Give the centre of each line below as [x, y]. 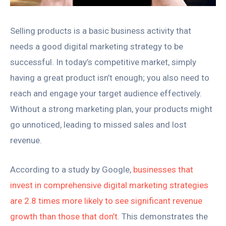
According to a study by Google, [72, 170]
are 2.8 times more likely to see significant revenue [106, 201]
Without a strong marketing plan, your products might [111, 109]
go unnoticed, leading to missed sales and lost [98, 125]
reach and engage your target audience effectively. [106, 94]
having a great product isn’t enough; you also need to [110, 78]
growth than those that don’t [64, 217]
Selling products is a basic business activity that [101, 31]
